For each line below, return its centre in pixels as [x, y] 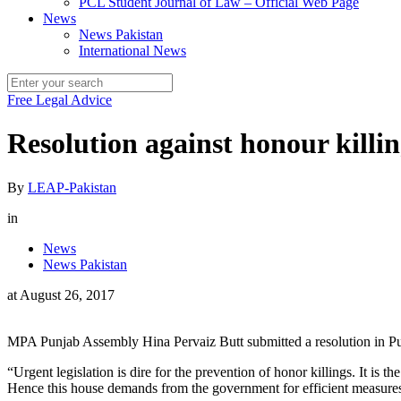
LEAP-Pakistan [72, 187]
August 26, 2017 [67, 294]
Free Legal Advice [60, 100]
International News [132, 51]
